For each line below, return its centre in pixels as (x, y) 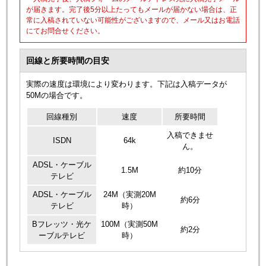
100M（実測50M (129, 224)
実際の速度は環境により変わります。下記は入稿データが (126, 84)
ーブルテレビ (62, 235)
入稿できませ (190, 135)
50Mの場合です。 (57, 95)
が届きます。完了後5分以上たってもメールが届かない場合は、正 (132, 9)
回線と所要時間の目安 (68, 61)
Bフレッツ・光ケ (62, 224)
